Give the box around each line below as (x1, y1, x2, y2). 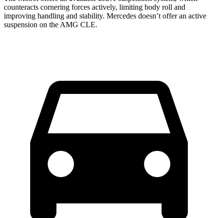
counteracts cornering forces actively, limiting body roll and (4, 2, 185, 11)
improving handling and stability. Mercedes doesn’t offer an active (4, 11, 206, 20)
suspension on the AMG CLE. (4, 20, 97, 29)
